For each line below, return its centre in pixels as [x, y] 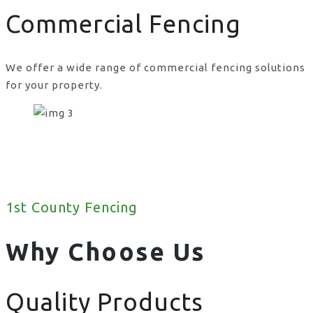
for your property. [54, 85]
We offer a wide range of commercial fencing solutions [155, 67]
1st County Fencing [72, 208]
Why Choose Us [105, 252]
